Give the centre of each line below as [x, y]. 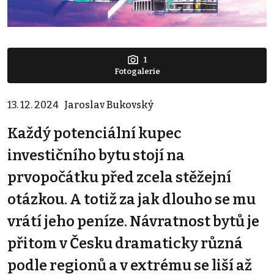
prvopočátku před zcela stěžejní [119, 177]
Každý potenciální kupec [94, 133]
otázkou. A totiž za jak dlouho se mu [131, 199]
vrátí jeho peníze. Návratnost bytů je [133, 221]
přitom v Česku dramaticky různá [125, 243]
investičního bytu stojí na [96, 155]
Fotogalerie [137, 71]
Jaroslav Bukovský [109, 105]
